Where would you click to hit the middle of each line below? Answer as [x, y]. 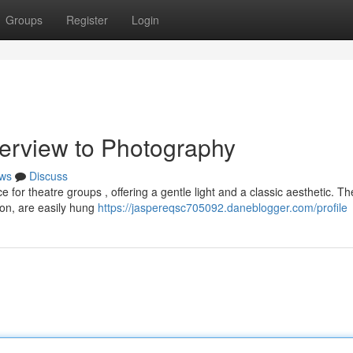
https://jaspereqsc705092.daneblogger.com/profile [223, 207]
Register [87, 20]
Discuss [48, 176]
